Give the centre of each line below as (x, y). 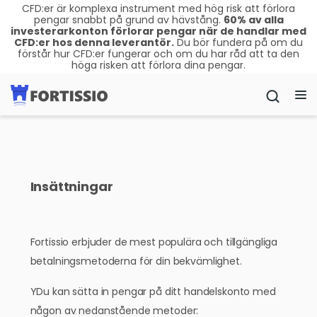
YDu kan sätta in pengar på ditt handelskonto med (153, 292)
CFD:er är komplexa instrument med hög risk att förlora (158, 8)
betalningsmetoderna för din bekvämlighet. (136, 261)
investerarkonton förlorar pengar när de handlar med (158, 31)
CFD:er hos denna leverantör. (94, 42)
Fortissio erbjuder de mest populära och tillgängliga (154, 242)
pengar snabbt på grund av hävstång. (128, 20)
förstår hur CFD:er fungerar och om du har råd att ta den (158, 54)
